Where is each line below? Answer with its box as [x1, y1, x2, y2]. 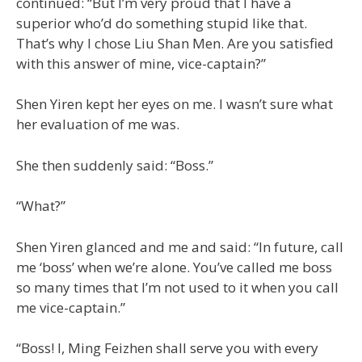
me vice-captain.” [16, 297, 125, 317]
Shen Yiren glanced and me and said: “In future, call [16, 237, 343, 256]
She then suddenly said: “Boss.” [16, 155, 213, 175]
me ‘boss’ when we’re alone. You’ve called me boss [16, 257, 332, 276]
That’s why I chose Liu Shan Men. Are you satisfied [16, 33, 334, 53]
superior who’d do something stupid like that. [16, 13, 307, 32]
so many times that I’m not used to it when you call [16, 277, 339, 297]
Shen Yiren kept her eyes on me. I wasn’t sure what [16, 95, 333, 113]
